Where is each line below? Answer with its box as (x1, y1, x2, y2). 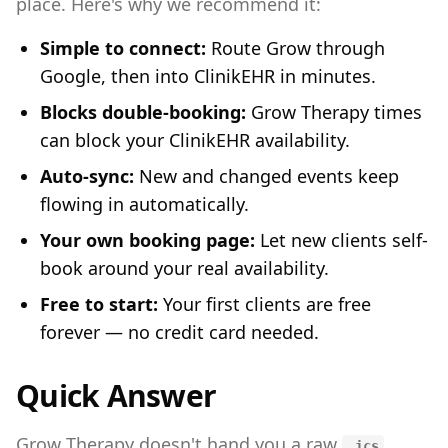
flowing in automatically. (40, 192, 249, 216)
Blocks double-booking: (40, 100, 246, 124)
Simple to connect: (40, 36, 206, 60)
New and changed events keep (134, 164, 399, 188)
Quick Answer (16, 375, 216, 416)
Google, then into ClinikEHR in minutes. (40, 64, 376, 88)
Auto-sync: (40, 164, 134, 188)
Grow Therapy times (246, 100, 422, 124)
